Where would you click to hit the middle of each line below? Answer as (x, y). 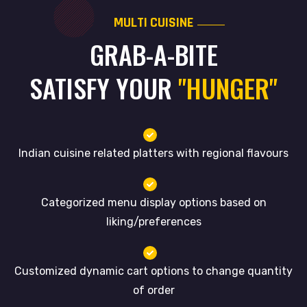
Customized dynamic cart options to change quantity (153, 271)
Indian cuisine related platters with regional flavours (153, 153)
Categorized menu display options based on (153, 202)
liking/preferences (153, 222)
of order (153, 290)
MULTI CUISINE (153, 23)
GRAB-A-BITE (153, 54)
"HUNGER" (225, 88)
